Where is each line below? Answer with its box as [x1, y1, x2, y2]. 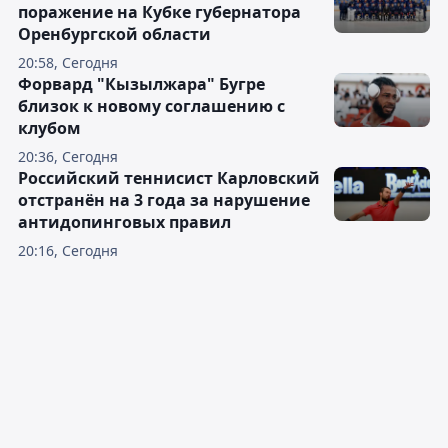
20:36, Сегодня [18, 147, 118, 167]
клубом [18, 117, 81, 140]
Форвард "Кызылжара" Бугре [18, 73, 265, 96]
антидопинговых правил [18, 211, 231, 234]
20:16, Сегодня [18, 241, 118, 261]
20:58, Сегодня [18, 53, 118, 73]
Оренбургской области [18, 23, 211, 46]
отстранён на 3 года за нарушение [18, 189, 310, 212]
